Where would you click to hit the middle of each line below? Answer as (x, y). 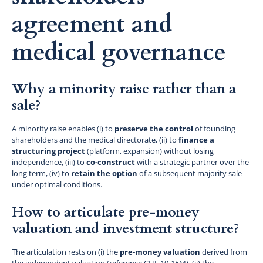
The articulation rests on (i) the (66, 252)
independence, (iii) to (49, 162)
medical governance (119, 52)
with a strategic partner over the (192, 162)
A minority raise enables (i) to (63, 128)
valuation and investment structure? (125, 228)
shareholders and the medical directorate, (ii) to (95, 139)
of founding (214, 128)
